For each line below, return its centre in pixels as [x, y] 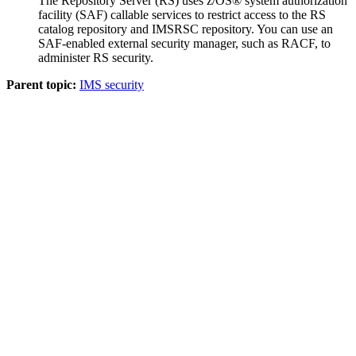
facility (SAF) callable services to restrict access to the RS [182, 14]
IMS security [112, 84]
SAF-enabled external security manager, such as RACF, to [184, 43]
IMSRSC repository [201, 29]
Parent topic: [41, 84]
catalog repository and [95, 29]
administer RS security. [96, 57]
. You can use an [292, 29]
